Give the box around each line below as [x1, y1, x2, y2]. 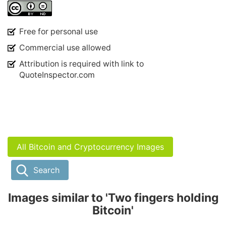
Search [33, 164, 60, 175]
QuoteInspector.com [19, 70, 95, 80]
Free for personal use [19, 26, 98, 36]
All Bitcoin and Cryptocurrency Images [17, 141, 164, 152]
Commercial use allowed [19, 42, 111, 52]
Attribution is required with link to [19, 59, 144, 69]
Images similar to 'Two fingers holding [8, 190, 218, 205]
